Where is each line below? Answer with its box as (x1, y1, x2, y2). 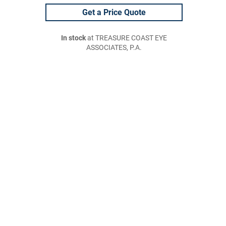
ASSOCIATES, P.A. (86, 43, 142, 52)
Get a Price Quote (82, 8, 146, 17)
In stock (61, 34, 86, 42)
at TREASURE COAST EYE (86, 34, 167, 42)
